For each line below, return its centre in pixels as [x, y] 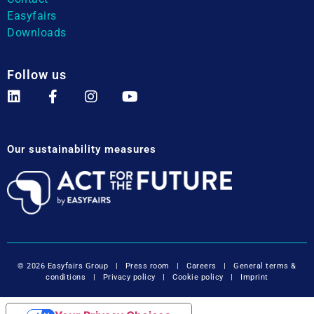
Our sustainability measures [82, 150]
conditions [66, 278]
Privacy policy [129, 278]
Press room [146, 266]
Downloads [37, 32]
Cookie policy [198, 278]
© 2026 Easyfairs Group [63, 266]
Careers [202, 266]
